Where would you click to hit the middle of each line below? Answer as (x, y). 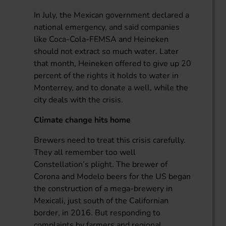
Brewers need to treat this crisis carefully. (110, 140)
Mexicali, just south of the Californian (101, 201)
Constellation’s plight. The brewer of (101, 164)
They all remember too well (85, 152)
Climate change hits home (82, 120)
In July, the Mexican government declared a (112, 15)
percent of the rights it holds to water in (106, 75)
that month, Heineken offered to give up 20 (113, 63)
